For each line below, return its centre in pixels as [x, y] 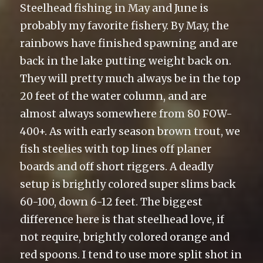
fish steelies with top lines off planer [116, 149]
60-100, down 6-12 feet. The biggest [112, 202]
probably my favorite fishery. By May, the [125, 26]
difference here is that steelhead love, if [122, 220]
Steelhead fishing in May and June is [114, 9]
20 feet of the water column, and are [114, 97]
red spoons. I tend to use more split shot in [131, 255]
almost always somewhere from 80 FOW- [127, 114]
